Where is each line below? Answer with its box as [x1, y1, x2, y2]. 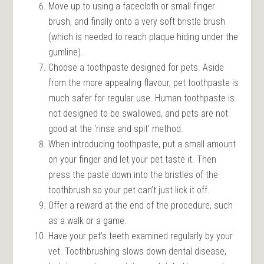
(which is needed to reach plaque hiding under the [48, 31, 239, 42]
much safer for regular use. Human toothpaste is [48, 92, 235, 104]
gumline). [48, 46, 84, 58]
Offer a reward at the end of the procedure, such [48, 199, 233, 211]
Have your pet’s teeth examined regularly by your [48, 230, 233, 242]
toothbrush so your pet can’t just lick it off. [48, 184, 210, 196]
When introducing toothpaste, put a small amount [48, 138, 236, 150]
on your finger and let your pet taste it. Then [48, 153, 217, 165]
